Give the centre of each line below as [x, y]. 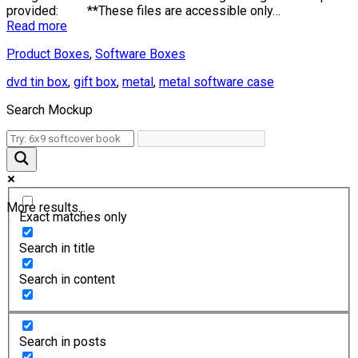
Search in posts [63, 342]
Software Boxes [140, 54]
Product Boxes [48, 54]
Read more [37, 26]
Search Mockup [50, 110]
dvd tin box [37, 82]
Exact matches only [73, 217]
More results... [46, 208]
